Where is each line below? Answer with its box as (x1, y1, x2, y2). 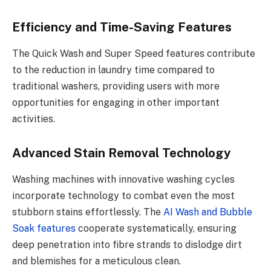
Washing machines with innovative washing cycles (12, 174, 235, 186)
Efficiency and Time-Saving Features (12, 20, 232, 35)
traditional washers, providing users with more (12, 80, 220, 93)
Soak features (12, 223, 76, 235)
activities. (12, 113, 55, 125)
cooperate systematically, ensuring (76, 223, 237, 235)
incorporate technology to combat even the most (12, 190, 235, 202)
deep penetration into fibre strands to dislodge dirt (12, 239, 242, 251)
